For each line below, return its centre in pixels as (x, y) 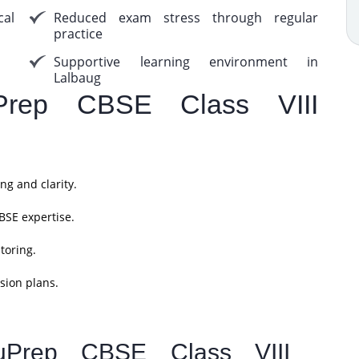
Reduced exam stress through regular (186, 18)
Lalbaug (78, 78)
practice (79, 34)
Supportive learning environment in (186, 62)
